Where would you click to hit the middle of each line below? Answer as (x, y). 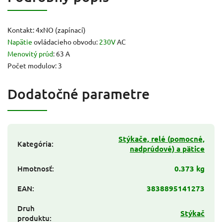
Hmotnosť (35, 168)
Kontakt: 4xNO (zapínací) (47, 29)
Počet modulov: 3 (35, 65)
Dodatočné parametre (79, 93)
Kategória (34, 143)
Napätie (20, 41)
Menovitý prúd (30, 53)
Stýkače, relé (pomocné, (162, 139)
